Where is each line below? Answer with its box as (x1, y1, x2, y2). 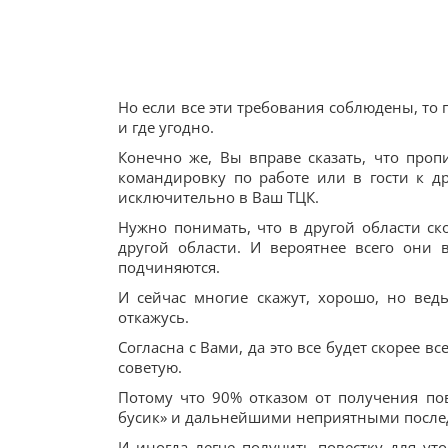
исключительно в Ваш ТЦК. (118, 187, 319, 207)
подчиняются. (118, 257, 220, 277)
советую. (118, 357, 182, 377)
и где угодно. (118, 117, 214, 137)
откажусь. (118, 307, 189, 327)
